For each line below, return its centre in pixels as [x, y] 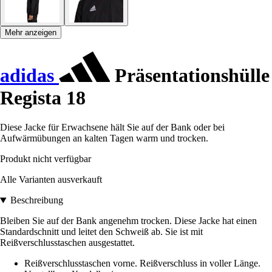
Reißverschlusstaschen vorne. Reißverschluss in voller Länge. [142, 263]
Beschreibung [36, 200]
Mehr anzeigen [31, 32]
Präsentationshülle [190, 75]
